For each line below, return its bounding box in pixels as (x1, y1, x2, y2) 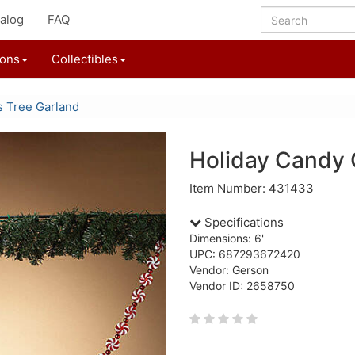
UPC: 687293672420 (189, 247, 300, 261)
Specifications (201, 215, 284, 230)
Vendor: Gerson (189, 263, 269, 277)
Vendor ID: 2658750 (189, 279, 295, 292)
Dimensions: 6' (189, 231, 264, 245)
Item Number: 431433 (189, 181, 314, 196)
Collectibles (52, 52, 118, 67)
